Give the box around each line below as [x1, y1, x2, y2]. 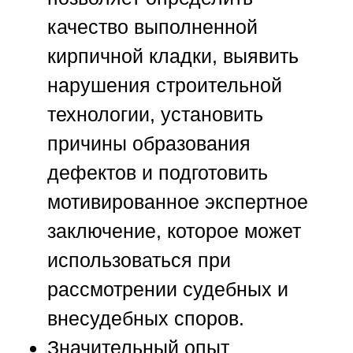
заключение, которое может [47, 220, 301, 243]
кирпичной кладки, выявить [47, 45, 299, 68]
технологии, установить [47, 103, 263, 126]
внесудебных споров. [47, 307, 244, 330]
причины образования [47, 132, 251, 155]
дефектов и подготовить [47, 162, 268, 184]
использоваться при [47, 249, 231, 272]
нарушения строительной [47, 74, 282, 97]
